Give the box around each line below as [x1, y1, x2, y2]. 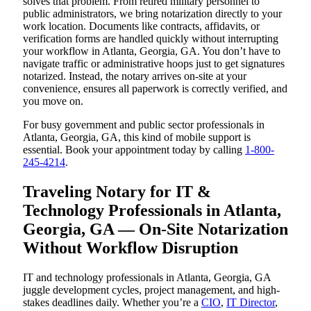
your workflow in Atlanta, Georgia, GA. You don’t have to [23, 45, 280, 58]
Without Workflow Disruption [23, 239, 238, 258]
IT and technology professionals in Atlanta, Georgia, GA [23, 271, 271, 284]
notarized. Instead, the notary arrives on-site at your [23, 70, 246, 83]
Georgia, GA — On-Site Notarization [23, 220, 288, 239]
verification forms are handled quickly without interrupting [23, 33, 278, 45]
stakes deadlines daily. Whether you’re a [23, 296, 201, 309]
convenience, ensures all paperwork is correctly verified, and [23, 83, 287, 95]
